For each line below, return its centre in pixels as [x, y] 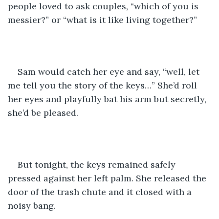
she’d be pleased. [44, 112]
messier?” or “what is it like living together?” [104, 20]
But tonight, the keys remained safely [98, 164]
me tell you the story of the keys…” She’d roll [104, 85]
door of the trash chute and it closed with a [101, 192]
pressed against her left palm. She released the [108, 178]
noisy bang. [33, 205]
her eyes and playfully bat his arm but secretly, [108, 99]
